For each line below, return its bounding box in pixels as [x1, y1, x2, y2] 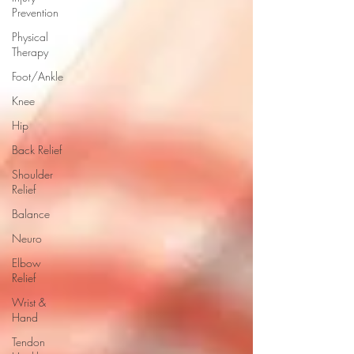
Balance [12, 206, 50, 221]
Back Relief [12, 142, 62, 157]
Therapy [12, 44, 48, 59]
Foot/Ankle [12, 69, 63, 84]
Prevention [12, 5, 58, 20]
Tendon [12, 334, 45, 349]
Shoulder [12, 167, 53, 182]
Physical [12, 29, 48, 44]
